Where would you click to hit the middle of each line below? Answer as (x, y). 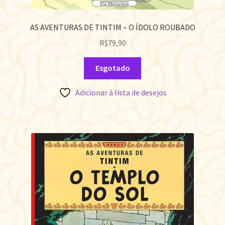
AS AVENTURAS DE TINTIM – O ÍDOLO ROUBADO (113, 27)
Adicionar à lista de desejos (121, 93)
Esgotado (113, 68)
